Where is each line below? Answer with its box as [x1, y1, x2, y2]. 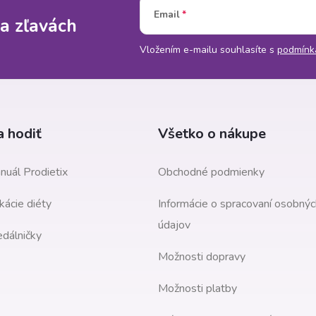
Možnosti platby [158, 281, 237, 297]
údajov [158, 217, 190, 233]
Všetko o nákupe [158, 124, 266, 144]
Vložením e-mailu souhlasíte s [140, 43, 277, 57]
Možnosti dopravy [158, 249, 245, 265]
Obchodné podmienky [158, 164, 265, 181]
